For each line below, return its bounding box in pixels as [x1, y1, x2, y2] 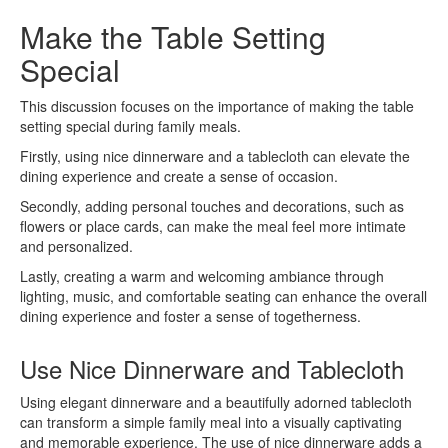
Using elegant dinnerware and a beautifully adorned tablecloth [20, 391, 412, 412]
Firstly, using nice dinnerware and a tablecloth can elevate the [20, 145, 410, 166]
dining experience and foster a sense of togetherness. [20, 305, 361, 326]
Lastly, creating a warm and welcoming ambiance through [20, 265, 384, 286]
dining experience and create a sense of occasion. [20, 165, 338, 186]
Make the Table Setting [20, 14, 326, 58]
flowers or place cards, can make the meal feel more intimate [20, 215, 406, 236]
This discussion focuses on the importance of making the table [20, 95, 414, 116]
